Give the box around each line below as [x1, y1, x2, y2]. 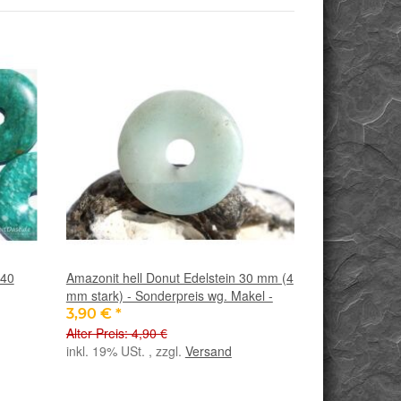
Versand [184, 342, 232, 361]
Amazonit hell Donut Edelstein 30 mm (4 [65, 269, 294, 287]
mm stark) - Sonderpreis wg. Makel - [65, 286, 273, 305]
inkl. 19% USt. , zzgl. [65, 342, 185, 361]
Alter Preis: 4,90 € [65, 324, 167, 343]
